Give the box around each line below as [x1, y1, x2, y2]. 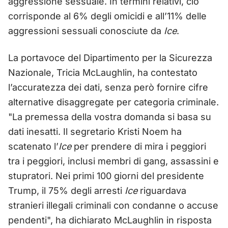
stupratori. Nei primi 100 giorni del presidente [8, 170, 204, 181]
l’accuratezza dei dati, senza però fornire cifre [8, 81, 208, 93]
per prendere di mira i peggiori [71, 140, 206, 152]
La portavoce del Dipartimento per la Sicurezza [8, 52, 212, 63]
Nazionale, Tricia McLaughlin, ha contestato [8, 67, 197, 78]
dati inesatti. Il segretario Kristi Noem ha [8, 126, 182, 137]
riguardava [137, 185, 186, 196]
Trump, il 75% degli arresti [8, 185, 125, 196]
